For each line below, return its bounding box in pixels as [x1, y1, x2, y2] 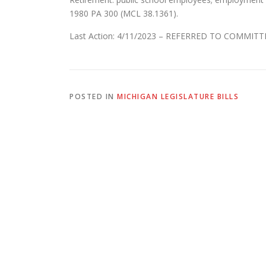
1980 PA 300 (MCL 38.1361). [69, 8, 178, 19]
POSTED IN [69, 91, 117, 102]
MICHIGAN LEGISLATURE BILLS [117, 91, 239, 102]
